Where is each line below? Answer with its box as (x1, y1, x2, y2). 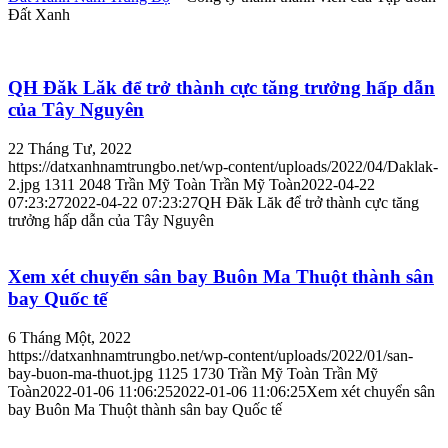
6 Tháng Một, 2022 (8, 328, 131, 346)
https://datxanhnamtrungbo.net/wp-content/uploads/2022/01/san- (8, 346, 413, 364)
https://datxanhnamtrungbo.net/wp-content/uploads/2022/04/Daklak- (8, 157, 438, 175)
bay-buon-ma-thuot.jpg (8, 364, 153, 382)
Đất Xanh (8, 6, 70, 24)
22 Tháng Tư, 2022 (8, 139, 132, 157)
